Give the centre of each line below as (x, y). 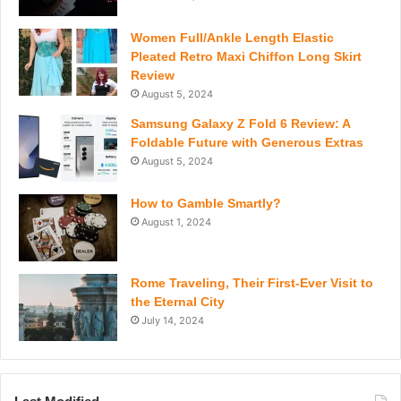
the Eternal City (178, 302)
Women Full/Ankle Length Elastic (232, 38)
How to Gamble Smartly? (206, 204)
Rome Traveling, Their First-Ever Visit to (252, 283)
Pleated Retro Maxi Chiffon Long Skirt (246, 57)
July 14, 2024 (173, 321)
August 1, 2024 (176, 222)
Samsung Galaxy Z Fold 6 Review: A (240, 124)
